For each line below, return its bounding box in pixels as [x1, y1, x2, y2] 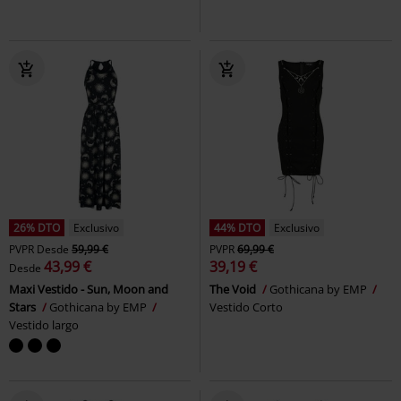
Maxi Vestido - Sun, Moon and [9, 281, 168, 298]
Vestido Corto [209, 299, 283, 316]
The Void [209, 281, 259, 298]
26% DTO [13, 220, 60, 236]
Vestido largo [9, 317, 79, 334]
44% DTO [214, 220, 260, 236]
